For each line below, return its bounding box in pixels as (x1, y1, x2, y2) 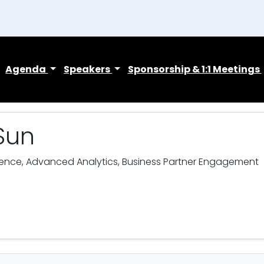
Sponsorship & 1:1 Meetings (127, 62, 262, 76)
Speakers (64, 62, 113, 76)
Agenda (5, 62, 48, 76)
